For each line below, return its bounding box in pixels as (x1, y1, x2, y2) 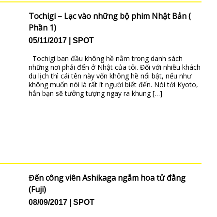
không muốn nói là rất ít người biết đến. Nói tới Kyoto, (28, 80, 198, 90)
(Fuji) (28, 184, 46, 195)
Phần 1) (28, 22, 56, 33)
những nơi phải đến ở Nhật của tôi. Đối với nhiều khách (28, 62, 201, 72)
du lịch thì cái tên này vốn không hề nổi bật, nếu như (28, 71, 191, 81)
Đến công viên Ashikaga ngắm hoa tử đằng (28, 172, 186, 183)
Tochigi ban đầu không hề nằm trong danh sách (28, 54, 183, 63)
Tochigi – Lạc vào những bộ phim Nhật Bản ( (28, 11, 191, 21)
